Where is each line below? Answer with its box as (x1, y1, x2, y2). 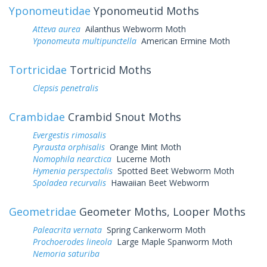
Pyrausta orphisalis (33, 141, 105, 153)
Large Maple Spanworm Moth (112, 235, 232, 247)
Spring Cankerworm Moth (102, 223, 206, 235)
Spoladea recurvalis (33, 176, 106, 188)
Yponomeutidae (9, 3, 91, 18)
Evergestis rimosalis (33, 129, 106, 141)
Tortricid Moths (67, 62, 151, 77)
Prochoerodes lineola (33, 235, 112, 247)
